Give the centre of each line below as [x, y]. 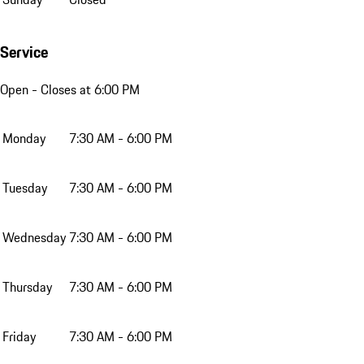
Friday [19, 336]
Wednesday [34, 237]
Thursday [27, 286]
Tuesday [25, 187]
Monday [24, 138]
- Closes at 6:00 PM [84, 89]
